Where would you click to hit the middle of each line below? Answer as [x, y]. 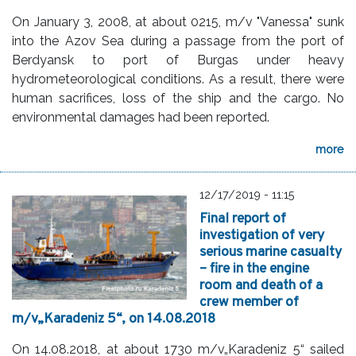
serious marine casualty [271, 253]
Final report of [243, 219]
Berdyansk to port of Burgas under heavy [178, 60]
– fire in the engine [254, 269]
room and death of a [261, 286]
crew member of [249, 303]
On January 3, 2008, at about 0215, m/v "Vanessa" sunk [178, 22]
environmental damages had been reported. [141, 118]
